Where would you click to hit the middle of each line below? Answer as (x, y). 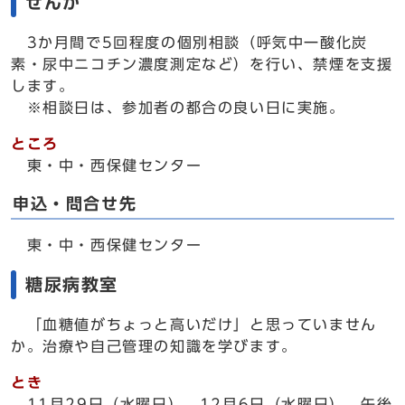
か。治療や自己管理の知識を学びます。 (154, 346)
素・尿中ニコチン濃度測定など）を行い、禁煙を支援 (202, 64)
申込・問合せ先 (75, 204)
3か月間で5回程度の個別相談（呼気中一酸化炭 (189, 42)
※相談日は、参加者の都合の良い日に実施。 (178, 108)
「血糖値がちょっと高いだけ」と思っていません (194, 325)
